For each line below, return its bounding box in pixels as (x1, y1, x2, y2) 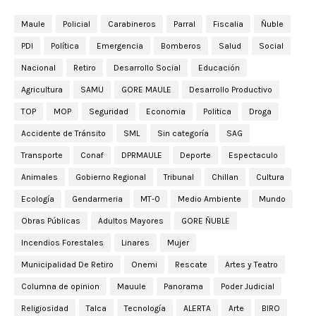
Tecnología (124, 303, 166, 314)
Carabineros (108, 19, 156, 30)
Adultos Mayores (98, 216, 164, 226)
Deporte (180, 150, 211, 161)
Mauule (117, 281, 146, 292)
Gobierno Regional (75, 172, 146, 183)
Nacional (21, 63, 56, 73)
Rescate (175, 260, 207, 270)
